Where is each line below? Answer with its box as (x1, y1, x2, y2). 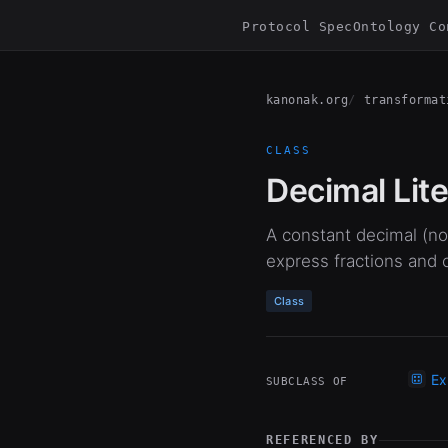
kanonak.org (266, 93, 349, 107)
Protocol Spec (242, 19, 353, 34)
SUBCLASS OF (266, 375, 348, 388)
